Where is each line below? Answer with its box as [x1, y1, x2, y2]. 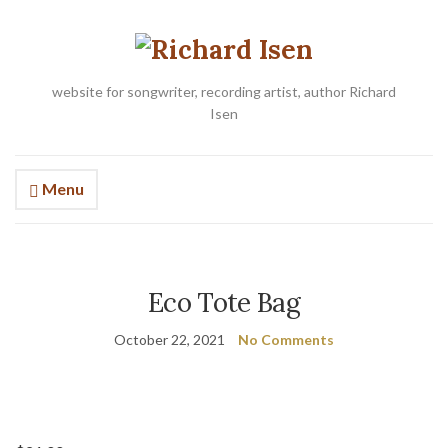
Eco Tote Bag [147, 286, 301, 319]
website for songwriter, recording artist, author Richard [52, 83, 396, 100]
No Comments [238, 331, 334, 348]
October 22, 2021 [114, 331, 225, 348]
